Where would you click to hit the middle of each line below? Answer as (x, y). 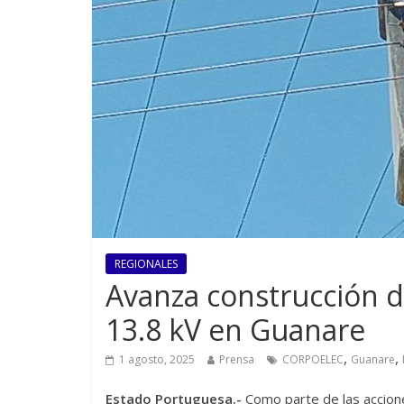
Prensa (237, 360)
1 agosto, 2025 (157, 360)
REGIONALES (146, 264)
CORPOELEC (313, 360)
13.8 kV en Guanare (235, 330)
